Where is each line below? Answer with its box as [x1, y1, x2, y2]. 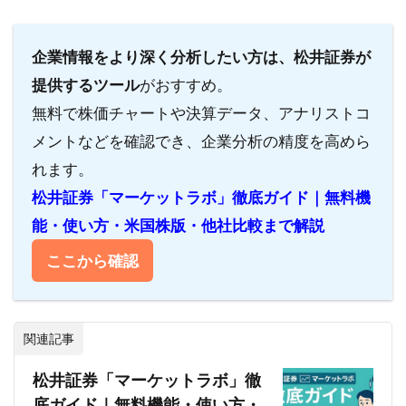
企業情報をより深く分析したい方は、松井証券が [32, 47, 371, 66]
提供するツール [32, 75, 140, 94]
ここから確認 [46, 251, 139, 270]
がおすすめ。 [140, 75, 232, 94]
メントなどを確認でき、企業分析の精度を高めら [32, 131, 371, 150]
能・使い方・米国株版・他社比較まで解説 [32, 216, 324, 235]
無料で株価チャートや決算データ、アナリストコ [32, 103, 371, 122]
